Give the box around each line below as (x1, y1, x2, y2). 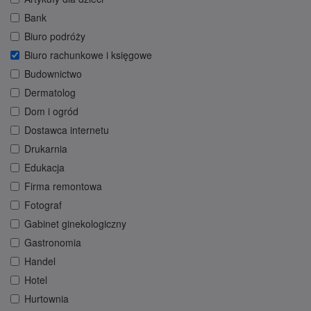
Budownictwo (24, 67, 82, 81)
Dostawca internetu (24, 123, 109, 137)
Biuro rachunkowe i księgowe (24, 48, 152, 62)
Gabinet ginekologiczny (24, 217, 126, 231)
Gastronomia (24, 235, 81, 250)
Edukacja (24, 160, 65, 175)
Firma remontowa (24, 179, 102, 194)
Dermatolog (24, 85, 76, 100)
